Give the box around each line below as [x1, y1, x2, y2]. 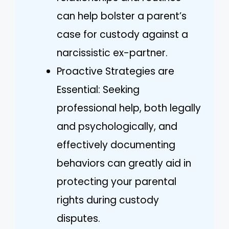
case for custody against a [57, 27, 188, 41]
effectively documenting [57, 138, 175, 152]
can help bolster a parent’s [57, 9, 187, 23]
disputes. [57, 211, 100, 225]
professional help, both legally [57, 101, 201, 115]
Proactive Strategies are [57, 64, 174, 78]
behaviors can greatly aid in [57, 156, 191, 170]
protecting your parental [57, 174, 176, 189]
